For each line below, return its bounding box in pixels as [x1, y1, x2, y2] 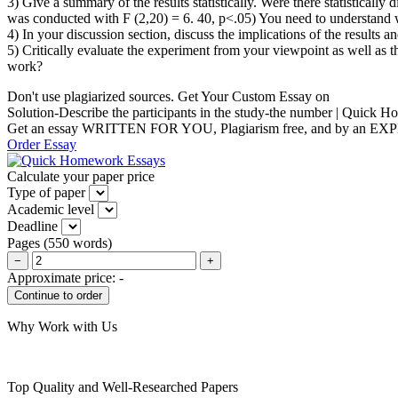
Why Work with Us [7, 318, 117, 334]
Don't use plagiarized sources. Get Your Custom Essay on [7, 88, 330, 104]
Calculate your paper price [7, 168, 155, 184]
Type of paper [7, 184, 85, 200]
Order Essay [7, 136, 76, 152]
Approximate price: [7, 269, 119, 285]
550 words [48, 235, 107, 251]
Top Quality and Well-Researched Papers [7, 378, 238, 394]
